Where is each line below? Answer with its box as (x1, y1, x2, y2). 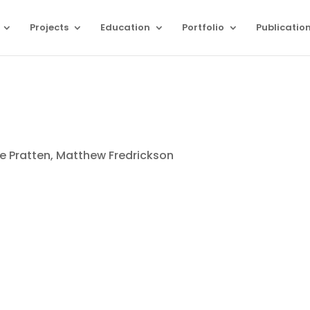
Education (100, 21, 150, 34)
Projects (30, 21, 69, 34)
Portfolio (182, 21, 224, 34)
